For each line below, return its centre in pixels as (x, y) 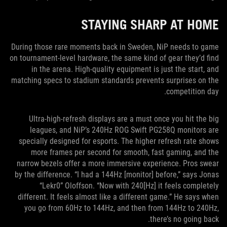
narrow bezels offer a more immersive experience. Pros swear (118, 164)
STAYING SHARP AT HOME (150, 25)
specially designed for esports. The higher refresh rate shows (119, 141)
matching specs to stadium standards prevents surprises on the (115, 81)
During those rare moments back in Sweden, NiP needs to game (115, 47)
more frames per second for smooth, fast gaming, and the (125, 153)
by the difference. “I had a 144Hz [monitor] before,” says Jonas (117, 175)
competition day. (193, 92)
